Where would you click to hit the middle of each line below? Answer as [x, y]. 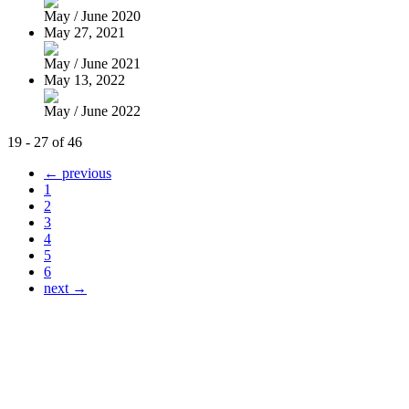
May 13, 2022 [84, 79]
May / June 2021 [92, 63]
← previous [78, 173]
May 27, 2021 [84, 32]
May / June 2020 [92, 16]
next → [65, 288]
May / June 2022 [92, 110]
